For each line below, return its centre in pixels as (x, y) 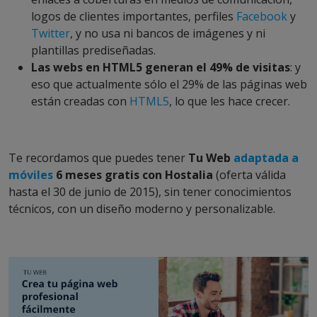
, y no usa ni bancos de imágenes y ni (168, 34)
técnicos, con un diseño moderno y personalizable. (142, 209)
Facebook (262, 17)
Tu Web (211, 158)
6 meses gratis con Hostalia (134, 175)
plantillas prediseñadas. (93, 51)
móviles (31, 175)
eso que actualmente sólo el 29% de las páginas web (169, 85)
